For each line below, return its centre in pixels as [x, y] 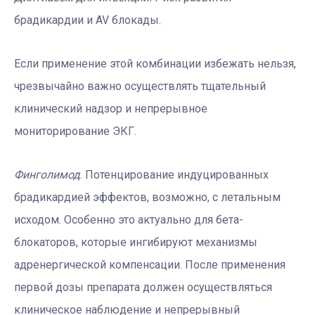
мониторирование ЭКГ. [75, 131]
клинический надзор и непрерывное [111, 108]
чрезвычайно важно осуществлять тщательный [140, 86]
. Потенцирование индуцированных [174, 174]
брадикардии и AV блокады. [88, 20]
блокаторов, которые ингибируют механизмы [136, 242]
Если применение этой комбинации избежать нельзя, [155, 63]
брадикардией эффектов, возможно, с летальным [147, 197]
